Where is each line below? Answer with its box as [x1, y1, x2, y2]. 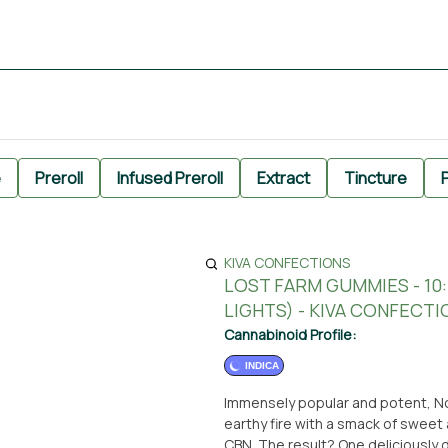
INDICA [245, 360, 279, 371]
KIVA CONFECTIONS [224, 253, 350, 272]
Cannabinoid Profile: [224, 325, 356, 344]
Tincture [344, 167, 407, 189]
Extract [257, 167, 310, 189]
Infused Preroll [117, 167, 223, 189]
